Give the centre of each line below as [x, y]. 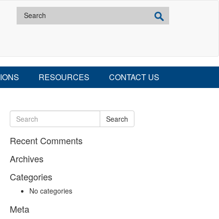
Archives [27, 158]
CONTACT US [134, 77]
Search [117, 119]
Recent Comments [46, 140]
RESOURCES [64, 77]
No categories [51, 191]
